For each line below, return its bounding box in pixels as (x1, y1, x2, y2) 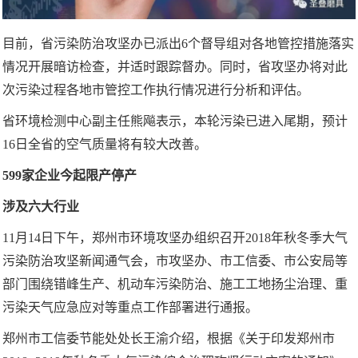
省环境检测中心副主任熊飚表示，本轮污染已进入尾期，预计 (2, 114, 348, 129)
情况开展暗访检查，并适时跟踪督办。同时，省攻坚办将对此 (2, 60, 348, 74)
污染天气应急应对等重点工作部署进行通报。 (2, 300, 258, 315)
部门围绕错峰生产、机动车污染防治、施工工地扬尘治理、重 (2, 277, 348, 292)
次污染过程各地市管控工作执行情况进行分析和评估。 (2, 83, 309, 97)
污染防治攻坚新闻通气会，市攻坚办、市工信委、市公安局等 (2, 254, 348, 268)
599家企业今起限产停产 (2, 169, 137, 183)
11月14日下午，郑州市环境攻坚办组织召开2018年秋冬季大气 (2, 231, 348, 245)
